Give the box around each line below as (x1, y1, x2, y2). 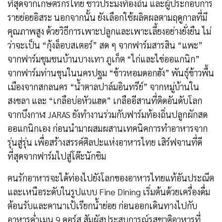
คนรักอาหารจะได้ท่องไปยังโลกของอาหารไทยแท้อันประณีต (7, 171, 214, 183)
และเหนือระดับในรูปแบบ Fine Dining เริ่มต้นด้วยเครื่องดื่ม (7, 185, 211, 197)
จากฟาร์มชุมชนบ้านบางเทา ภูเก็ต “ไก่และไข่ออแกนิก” (7, 53, 200, 64)
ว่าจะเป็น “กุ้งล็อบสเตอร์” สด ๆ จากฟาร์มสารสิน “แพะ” (7, 39, 203, 51)
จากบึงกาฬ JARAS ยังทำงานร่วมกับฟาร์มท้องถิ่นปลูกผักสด (7, 108, 208, 120)
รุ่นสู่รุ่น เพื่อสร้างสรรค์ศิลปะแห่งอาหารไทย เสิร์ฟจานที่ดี (7, 136, 203, 148)
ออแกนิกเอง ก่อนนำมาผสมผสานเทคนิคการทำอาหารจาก (7, 122, 208, 134)
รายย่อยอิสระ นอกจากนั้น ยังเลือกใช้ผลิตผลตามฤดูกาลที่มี (7, 11, 208, 23)
